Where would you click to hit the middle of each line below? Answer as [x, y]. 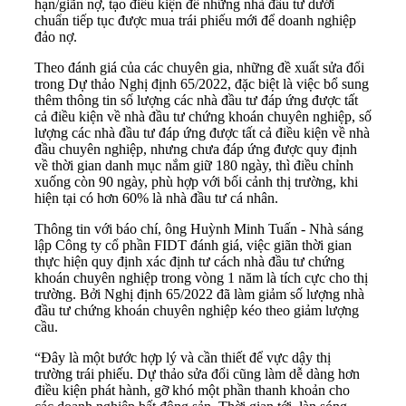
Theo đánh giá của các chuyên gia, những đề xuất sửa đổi [199, 68]
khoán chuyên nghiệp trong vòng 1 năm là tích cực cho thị [201, 278]
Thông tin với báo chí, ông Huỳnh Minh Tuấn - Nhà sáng [199, 229]
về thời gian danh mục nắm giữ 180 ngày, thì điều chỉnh [194, 166]
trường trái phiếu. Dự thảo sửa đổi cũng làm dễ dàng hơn [197, 374]
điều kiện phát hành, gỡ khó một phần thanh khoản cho [192, 391]
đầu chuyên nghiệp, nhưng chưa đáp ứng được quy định [196, 150]
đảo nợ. [56, 37]
